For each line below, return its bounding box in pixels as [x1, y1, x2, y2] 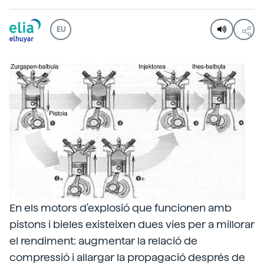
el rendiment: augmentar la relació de [9, 235, 197, 247]
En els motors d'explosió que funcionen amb [9, 202, 232, 214]
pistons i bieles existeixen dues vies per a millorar [9, 218, 255, 230]
